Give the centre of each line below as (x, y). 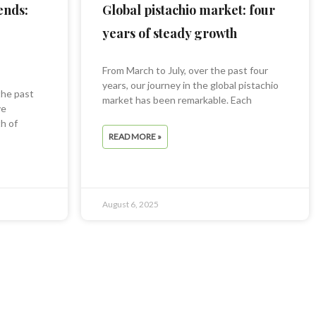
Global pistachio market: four (188, 10)
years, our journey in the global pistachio (190, 85)
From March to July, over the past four (185, 71)
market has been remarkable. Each (177, 100)
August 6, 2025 (130, 205)
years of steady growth (169, 34)
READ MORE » (135, 137)
